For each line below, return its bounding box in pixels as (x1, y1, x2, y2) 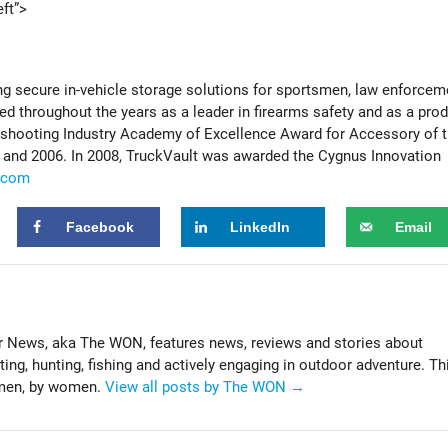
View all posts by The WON (104, 377, 290, 396)
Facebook (65, 218, 134, 235)
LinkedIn (230, 218, 291, 235)
